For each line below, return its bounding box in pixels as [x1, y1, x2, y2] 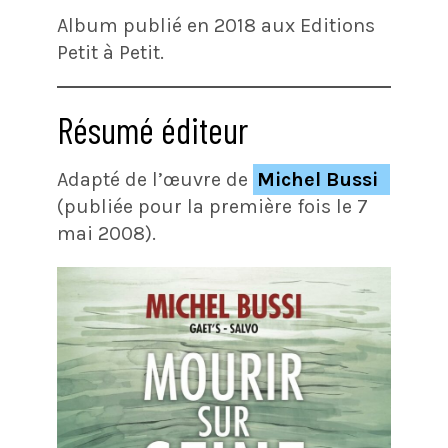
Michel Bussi [256, 168, 378, 191]
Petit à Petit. [56, 41, 164, 64]
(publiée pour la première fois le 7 [56, 195, 368, 218]
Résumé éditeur [56, 108, 248, 151]
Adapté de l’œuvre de [56, 168, 253, 191]
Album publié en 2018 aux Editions [56, 14, 375, 37]
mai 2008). [56, 222, 156, 245]
